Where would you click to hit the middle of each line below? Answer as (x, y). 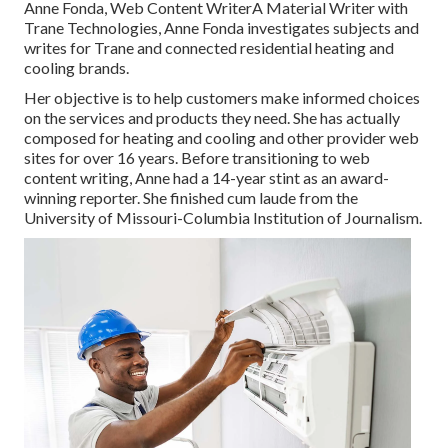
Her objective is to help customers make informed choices (222, 98)
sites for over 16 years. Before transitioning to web (197, 158)
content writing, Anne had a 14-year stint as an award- (206, 178)
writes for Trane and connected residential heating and (209, 48)
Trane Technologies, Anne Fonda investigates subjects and (221, 28)
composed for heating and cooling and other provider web (221, 138)
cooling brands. (76, 68)
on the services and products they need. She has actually (212, 118)
